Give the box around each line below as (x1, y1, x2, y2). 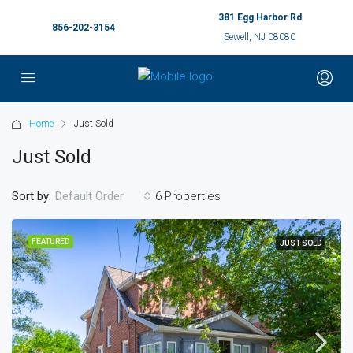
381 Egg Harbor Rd (217, 12, 302, 23)
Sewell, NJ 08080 (224, 32, 295, 43)
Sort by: (12, 188, 51, 203)
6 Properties (155, 188, 221, 203)
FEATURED (32, 237, 69, 246)
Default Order (55, 189, 124, 203)
